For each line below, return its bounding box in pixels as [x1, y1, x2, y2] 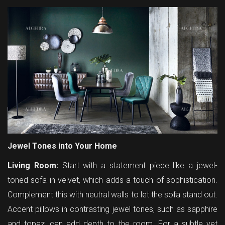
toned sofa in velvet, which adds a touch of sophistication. [8, 175, 217, 185]
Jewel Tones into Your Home [8, 141, 117, 151]
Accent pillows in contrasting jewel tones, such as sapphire [8, 204, 217, 214]
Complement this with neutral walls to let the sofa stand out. [8, 189, 217, 199]
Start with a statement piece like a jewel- [58, 160, 218, 170]
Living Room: [8, 160, 58, 170]
